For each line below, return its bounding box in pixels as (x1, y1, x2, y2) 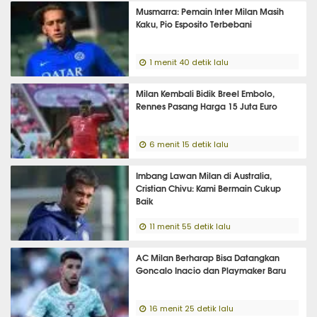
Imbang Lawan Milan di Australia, (136, 168, 272, 182)
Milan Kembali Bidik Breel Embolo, (136, 86, 275, 100)
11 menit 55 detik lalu (149, 223, 231, 231)
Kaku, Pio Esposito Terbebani (136, 17, 253, 30)
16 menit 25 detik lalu (149, 305, 234, 313)
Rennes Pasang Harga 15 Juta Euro (136, 99, 278, 113)
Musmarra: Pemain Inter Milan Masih (136, 4, 284, 18)
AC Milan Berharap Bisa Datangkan (136, 250, 280, 264)
